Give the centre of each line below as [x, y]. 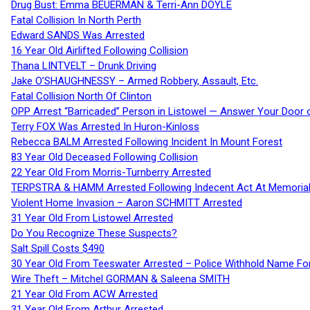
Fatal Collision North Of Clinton [81, 96]
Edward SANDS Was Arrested [78, 35]
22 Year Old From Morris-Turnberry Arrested [111, 172]
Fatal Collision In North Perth [76, 20]
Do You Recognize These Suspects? [94, 233]
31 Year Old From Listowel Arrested [92, 218]
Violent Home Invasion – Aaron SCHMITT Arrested [127, 202]
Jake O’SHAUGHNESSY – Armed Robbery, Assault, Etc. [135, 81]
